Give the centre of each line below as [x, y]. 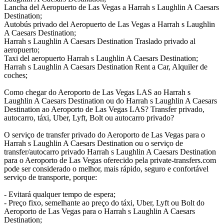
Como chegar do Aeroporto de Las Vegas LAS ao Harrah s [97, 92]
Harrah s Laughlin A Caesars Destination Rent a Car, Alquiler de [106, 67]
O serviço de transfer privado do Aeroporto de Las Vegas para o [104, 135]
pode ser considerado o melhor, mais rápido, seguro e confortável [106, 169]
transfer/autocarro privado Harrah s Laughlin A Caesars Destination [110, 152]
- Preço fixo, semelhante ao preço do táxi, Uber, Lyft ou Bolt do [104, 203]
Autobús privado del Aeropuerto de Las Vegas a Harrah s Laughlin [109, 24]
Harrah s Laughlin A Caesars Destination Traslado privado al [100, 41]
